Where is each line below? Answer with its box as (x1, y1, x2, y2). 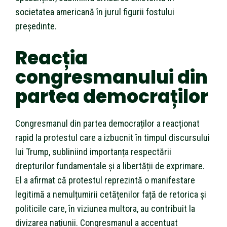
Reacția (15, 45, 88, 71)
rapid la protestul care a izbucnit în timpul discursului (15, 132, 210, 143)
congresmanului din (15, 64, 208, 90)
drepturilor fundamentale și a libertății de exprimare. (15, 160, 205, 171)
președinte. (15, 20, 57, 31)
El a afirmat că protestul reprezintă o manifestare (15, 174, 195, 185)
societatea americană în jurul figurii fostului (15, 6, 174, 17)
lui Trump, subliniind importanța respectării (15, 146, 171, 157)
